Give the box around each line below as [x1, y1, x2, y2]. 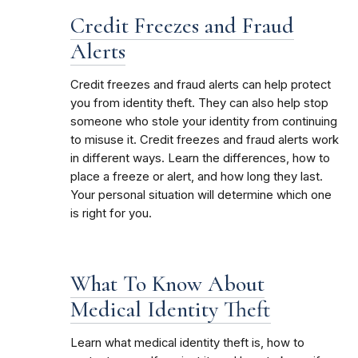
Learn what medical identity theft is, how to [70, 335, 304, 350]
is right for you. [70, 205, 152, 221]
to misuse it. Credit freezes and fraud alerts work [70, 132, 339, 147]
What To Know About [70, 269, 265, 297]
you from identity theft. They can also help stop [70, 95, 328, 110]
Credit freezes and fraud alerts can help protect [70, 77, 331, 92]
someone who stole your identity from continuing [70, 113, 337, 129]
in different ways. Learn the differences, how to [70, 150, 330, 165]
